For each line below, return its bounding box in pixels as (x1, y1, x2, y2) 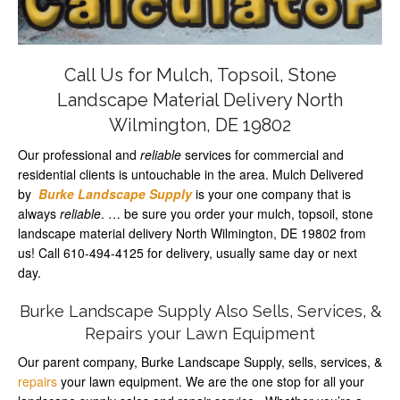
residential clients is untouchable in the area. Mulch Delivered (18, 164, 363, 183)
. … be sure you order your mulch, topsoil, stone (101, 204, 373, 222)
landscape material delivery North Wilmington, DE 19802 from (18, 223, 366, 242)
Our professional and (18, 145, 140, 163)
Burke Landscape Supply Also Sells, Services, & (19, 301, 381, 321)
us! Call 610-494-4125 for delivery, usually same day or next (18, 243, 357, 262)
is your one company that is (192, 184, 351, 203)
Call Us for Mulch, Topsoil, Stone (63, 63, 337, 86)
